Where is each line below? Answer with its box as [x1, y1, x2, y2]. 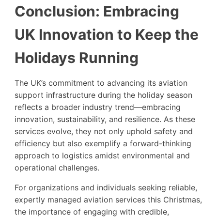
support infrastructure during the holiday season [15, 90, 192, 100]
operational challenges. [15, 162, 99, 172]
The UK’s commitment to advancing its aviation [15, 77, 187, 88]
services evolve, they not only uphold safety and [15, 126, 193, 136]
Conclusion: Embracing [15, 2, 179, 20]
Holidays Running [15, 48, 139, 66]
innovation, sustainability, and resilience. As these [15, 114, 195, 124]
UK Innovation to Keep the [15, 25, 199, 43]
